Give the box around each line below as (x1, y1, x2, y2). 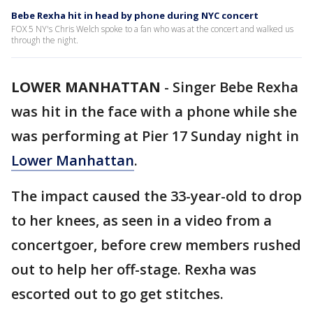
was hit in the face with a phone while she (11, 102, 297, 121)
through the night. (11, 34, 78, 46)
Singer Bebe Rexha (173, 78, 298, 96)
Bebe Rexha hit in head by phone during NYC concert (11, 9, 259, 22)
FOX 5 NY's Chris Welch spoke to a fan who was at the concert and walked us (11, 23, 293, 35)
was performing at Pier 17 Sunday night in (11, 126, 299, 145)
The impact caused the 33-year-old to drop (11, 187, 302, 205)
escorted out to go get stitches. (11, 284, 227, 303)
